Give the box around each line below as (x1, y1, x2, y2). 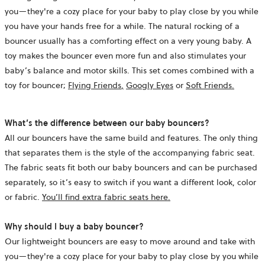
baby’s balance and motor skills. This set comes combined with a (5, 64, 254, 76)
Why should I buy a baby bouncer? (5, 220, 144, 232)
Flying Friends (68, 79, 121, 91)
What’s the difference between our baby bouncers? (5, 117, 209, 129)
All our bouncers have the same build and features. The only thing (5, 131, 258, 144)
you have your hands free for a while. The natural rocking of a (5, 20, 240, 32)
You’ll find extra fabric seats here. (42, 190, 170, 203)
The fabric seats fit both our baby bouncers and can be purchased (5, 161, 257, 173)
